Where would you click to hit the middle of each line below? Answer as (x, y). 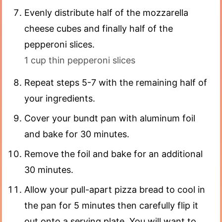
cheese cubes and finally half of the (99, 28)
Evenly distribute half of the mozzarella (106, 12)
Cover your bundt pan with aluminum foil (110, 118)
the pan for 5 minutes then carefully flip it (111, 205)
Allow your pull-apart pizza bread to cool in (115, 189)
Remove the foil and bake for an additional (113, 154)
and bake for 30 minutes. (77, 134)
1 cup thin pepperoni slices (80, 60)
